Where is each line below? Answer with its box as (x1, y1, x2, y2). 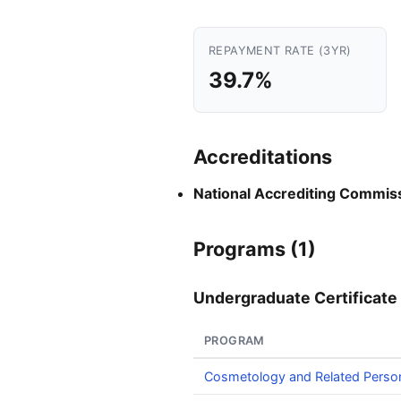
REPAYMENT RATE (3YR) (209, 44, 352, 57)
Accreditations (193, 145, 332, 168)
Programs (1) (193, 237, 316, 260)
